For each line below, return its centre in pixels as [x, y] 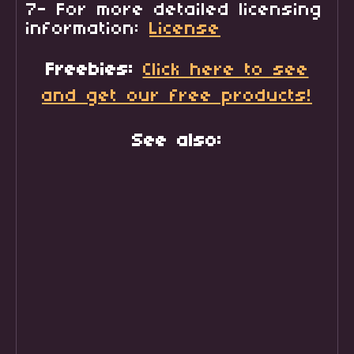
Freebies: [94, 70]
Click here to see [226, 70]
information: [88, 29]
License [185, 29]
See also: [177, 141]
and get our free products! [177, 96]
